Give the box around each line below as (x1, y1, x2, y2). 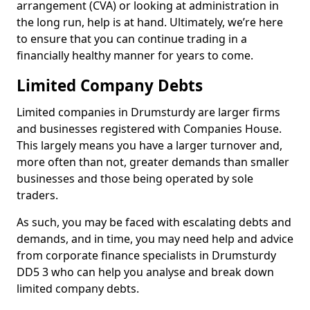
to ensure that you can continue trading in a (17, 31, 247, 46)
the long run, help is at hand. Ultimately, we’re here (17, 15, 283, 30)
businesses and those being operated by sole (17, 171, 253, 186)
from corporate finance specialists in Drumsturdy (17, 248, 276, 263)
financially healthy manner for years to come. (17, 48, 253, 63)
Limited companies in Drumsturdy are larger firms (17, 104, 280, 120)
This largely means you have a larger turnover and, (17, 138, 282, 153)
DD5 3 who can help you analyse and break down (17, 264, 274, 280)
